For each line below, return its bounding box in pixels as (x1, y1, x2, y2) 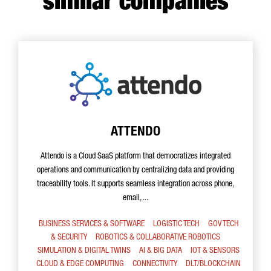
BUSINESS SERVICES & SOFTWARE (38, 220, 145, 229)
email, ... (123, 194, 148, 203)
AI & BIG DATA (139, 246, 182, 255)
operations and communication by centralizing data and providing (37, 166, 234, 175)
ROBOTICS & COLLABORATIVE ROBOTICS (96, 233, 220, 242)
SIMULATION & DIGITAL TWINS (38, 246, 131, 255)
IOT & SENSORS (191, 246, 240, 255)
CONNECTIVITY (132, 260, 177, 269)
